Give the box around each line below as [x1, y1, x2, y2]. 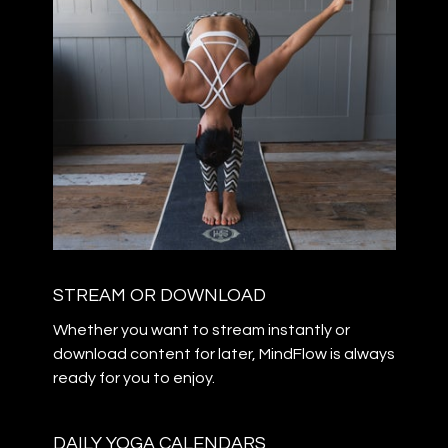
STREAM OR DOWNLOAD [52, 286, 266, 305]
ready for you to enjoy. [52, 370, 215, 386]
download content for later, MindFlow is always [52, 346, 395, 362]
